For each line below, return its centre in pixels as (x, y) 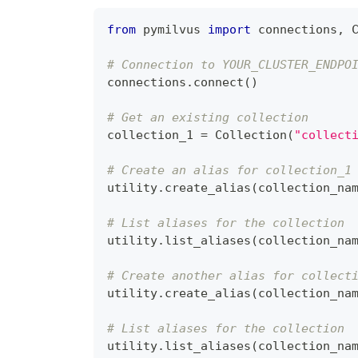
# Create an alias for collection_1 (229, 170)
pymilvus (172, 29)
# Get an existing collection (208, 117)
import (229, 29)
